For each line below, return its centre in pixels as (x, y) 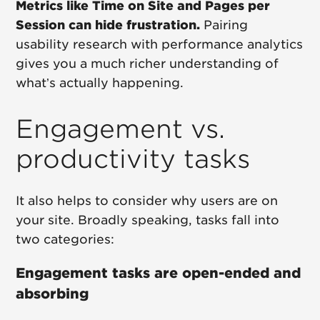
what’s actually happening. (100, 83)
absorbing (52, 293)
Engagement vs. (121, 129)
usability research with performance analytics (160, 45)
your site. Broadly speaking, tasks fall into (148, 220)
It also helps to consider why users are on (147, 201)
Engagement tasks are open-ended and (159, 272)
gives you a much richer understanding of (147, 64)
